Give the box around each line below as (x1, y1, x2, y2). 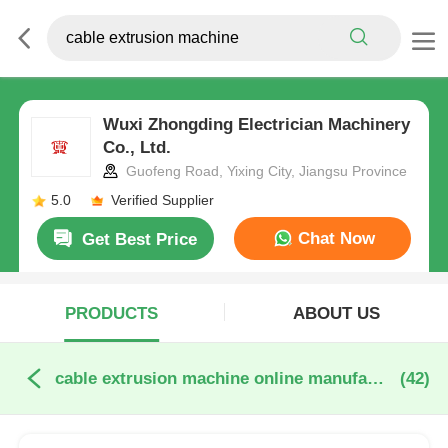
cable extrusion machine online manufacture (366, 369, 384, 389)
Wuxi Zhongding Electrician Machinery (102, 115, 410, 135)
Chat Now (293, 228, 376, 248)
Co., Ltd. (102, 138, 171, 158)
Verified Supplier (110, 192, 214, 209)
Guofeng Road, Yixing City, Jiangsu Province (121, 163, 407, 180)
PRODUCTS (65, 303, 159, 323)
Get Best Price (82, 229, 198, 249)
